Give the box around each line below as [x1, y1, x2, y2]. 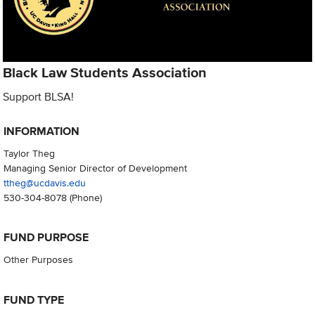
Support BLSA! [3, 88, 75, 105]
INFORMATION [3, 123, 79, 140]
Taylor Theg [3, 146, 55, 161]
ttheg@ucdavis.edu [3, 175, 86, 191]
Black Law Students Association [3, 61, 207, 83]
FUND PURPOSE [3, 229, 89, 246]
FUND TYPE [3, 291, 64, 308]
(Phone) [66, 190, 102, 205]
